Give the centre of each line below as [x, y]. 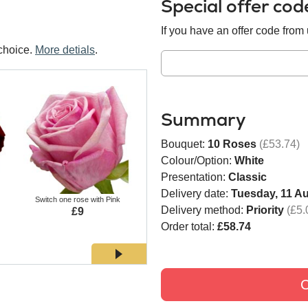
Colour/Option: [198, 160]
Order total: [189, 226]
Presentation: [195, 177]
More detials [65, 50]
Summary [203, 119]
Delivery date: [196, 193]
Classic [247, 177]
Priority [265, 210]
